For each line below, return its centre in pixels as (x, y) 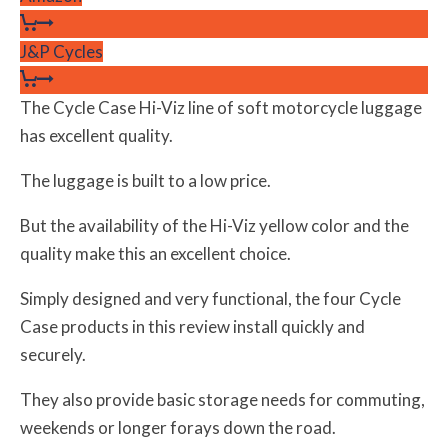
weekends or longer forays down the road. (178, 428)
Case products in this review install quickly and (192, 327)
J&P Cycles (61, 52)
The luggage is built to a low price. (145, 181)
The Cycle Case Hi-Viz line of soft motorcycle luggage (221, 108)
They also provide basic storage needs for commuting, (222, 400)
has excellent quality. (96, 136)
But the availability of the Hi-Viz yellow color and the (214, 226)
